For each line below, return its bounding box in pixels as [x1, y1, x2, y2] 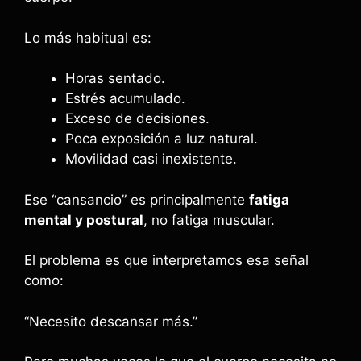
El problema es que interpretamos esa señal [24, 252, 309, 268]
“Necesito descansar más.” [24, 313, 197, 330]
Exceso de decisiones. [65, 110, 210, 127]
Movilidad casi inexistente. [65, 151, 237, 167]
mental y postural [24, 211, 143, 228]
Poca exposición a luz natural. [65, 131, 258, 147]
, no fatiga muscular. [143, 211, 275, 228]
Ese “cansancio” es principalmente [24, 191, 249, 208]
